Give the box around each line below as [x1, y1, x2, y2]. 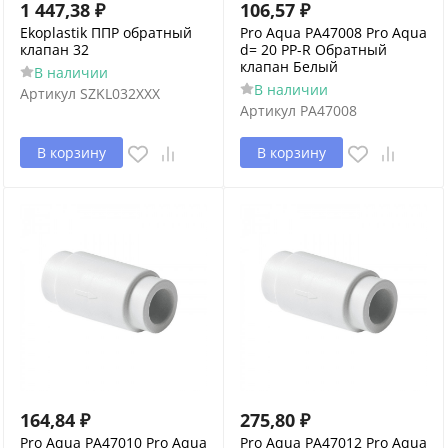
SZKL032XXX [80, 84, 160, 103]
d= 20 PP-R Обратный [240, 40, 387, 59]
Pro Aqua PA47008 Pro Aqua [240, 23, 427, 42]
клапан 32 [20, 40, 89, 59]
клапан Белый [240, 57, 338, 76]
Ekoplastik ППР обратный [20, 23, 192, 42]
